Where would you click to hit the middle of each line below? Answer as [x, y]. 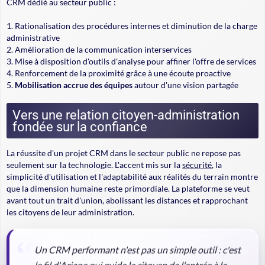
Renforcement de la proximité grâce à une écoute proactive [123, 73]
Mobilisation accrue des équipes [74, 85]
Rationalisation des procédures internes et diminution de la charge [136, 26]
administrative [33, 38]
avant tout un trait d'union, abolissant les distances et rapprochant [127, 201]
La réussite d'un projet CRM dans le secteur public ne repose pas [124, 153]
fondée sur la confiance [80, 127]
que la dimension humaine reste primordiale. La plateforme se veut [128, 189]
